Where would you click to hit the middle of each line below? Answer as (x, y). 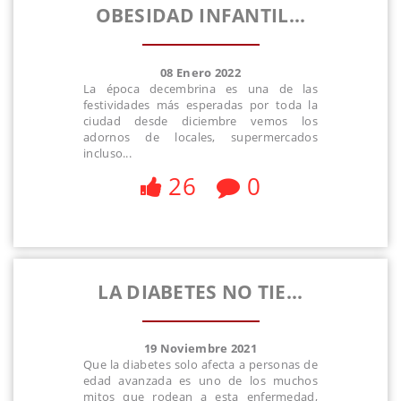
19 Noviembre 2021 (200, 349)
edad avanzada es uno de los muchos (200, 381)
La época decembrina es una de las (200, 88)
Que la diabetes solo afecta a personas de (200, 365)
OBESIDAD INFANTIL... (200, 16)
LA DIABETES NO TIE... (200, 291)
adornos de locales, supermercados (200, 137)
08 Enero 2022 (200, 72)
